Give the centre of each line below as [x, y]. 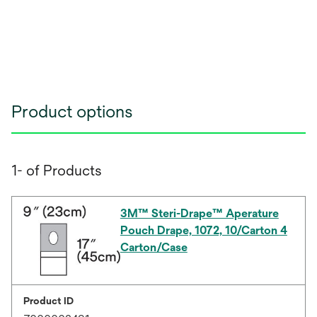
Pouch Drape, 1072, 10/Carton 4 [203, 230]
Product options [72, 111]
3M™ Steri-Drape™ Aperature [199, 213]
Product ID [48, 300]
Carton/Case [154, 247]
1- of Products [57, 170]
